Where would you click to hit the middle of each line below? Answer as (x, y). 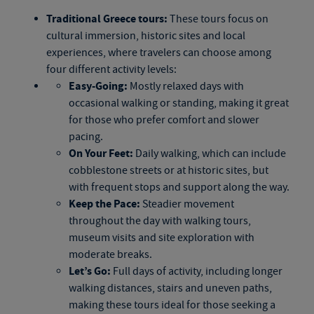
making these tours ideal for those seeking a (172, 305)
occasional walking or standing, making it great (178, 103)
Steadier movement (187, 204)
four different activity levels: (111, 69)
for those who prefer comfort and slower (164, 120)
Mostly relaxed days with (185, 86)
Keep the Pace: (104, 204)
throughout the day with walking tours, (159, 221)
